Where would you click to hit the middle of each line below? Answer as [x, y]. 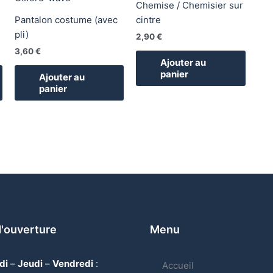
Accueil [178, 265]
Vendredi [73, 263]
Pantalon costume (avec [66, 19]
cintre [149, 19]
